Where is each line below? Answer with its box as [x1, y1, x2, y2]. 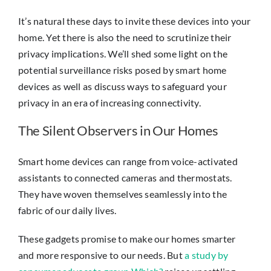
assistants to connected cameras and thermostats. [18, 171, 232, 183]
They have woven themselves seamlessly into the [18, 188, 227, 200]
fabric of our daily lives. [18, 204, 117, 216]
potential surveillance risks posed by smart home [18, 64, 227, 76]
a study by [184, 249, 229, 261]
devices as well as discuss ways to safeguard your [18, 80, 227, 92]
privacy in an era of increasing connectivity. [18, 96, 201, 108]
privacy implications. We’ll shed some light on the [18, 47, 227, 59]
